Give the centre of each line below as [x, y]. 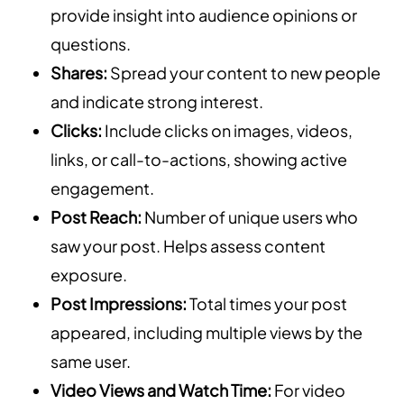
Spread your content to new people [244, 73]
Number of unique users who [250, 217]
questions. [91, 44]
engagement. [102, 188]
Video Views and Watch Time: [161, 390]
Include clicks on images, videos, [227, 131]
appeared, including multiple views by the [207, 333]
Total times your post [267, 304]
